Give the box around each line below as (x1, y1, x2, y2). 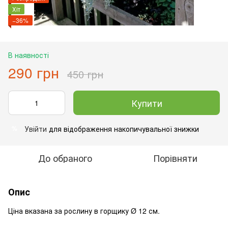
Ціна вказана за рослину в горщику (8, 205, 131, 216)
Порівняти (153, 151, 197, 164)
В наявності (8, 49, 49, 60)
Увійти (24, 123, 47, 134)
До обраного (38, 151, 92, 164)
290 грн (8, 62, 59, 82)
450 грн (67, 66, 103, 81)
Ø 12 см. (131, 205, 160, 216)
